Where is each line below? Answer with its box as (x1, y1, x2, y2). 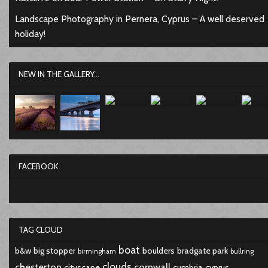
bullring (230, 246, 254, 255)
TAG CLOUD (18, 224, 63, 234)
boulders (142, 245, 175, 256)
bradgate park (176, 245, 228, 256)
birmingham (77, 246, 116, 255)
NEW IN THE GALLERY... (18, 69, 99, 80)
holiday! (14, 28, 45, 40)
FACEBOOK (18, 161, 58, 171)
